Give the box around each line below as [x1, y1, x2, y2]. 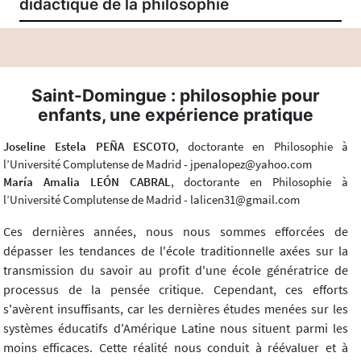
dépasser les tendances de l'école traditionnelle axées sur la [3, 242, 348, 259]
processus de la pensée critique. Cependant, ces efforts [3, 280, 348, 297]
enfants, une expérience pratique [38, 104, 313, 125]
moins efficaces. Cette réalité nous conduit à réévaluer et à [3, 338, 348, 355]
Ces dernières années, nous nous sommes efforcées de [3, 222, 348, 239]
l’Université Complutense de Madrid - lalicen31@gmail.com [3, 191, 300, 207]
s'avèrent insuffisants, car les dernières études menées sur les [3, 300, 348, 317]
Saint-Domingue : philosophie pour [31, 85, 320, 106]
